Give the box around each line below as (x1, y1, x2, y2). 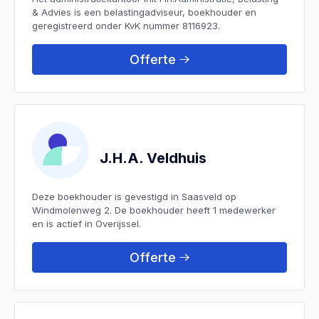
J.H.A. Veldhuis (100, 149, 206, 167)
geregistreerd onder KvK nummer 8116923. (32, 19, 220, 31)
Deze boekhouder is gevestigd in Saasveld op (32, 190, 236, 202)
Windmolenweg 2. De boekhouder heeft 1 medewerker (32, 204, 276, 216)
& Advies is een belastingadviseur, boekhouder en (32, 6, 256, 18)
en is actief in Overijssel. (32, 217, 141, 229)
